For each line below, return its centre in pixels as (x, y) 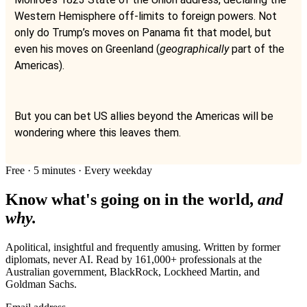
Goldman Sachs (40, 284)
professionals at (211, 259)
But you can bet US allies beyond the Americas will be (144, 116)
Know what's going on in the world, (132, 199)
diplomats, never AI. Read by (70, 259)
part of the (258, 49)
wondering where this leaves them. (98, 132)
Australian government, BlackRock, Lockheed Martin (122, 271)
